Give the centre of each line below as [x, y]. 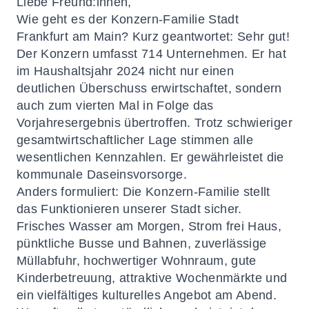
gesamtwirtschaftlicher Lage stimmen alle [135, 140]
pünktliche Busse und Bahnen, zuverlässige [142, 243]
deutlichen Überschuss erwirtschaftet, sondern [149, 88]
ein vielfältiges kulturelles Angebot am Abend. [147, 295]
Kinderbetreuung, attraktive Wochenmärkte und [152, 278]
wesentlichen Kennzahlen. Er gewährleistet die [150, 157]
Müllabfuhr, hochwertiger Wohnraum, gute [137, 261]
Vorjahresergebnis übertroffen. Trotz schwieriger [154, 123]
